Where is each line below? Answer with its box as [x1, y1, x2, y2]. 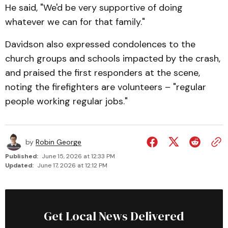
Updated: [5, 161, 34, 170]
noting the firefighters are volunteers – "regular [5, 81, 206, 94]
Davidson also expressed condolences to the [5, 38, 195, 51]
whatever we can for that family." [5, 16, 145, 28]
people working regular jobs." [5, 95, 128, 108]
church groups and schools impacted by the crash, [5, 52, 220, 65]
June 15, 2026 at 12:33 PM [42, 152, 115, 161]
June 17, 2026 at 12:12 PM [37, 161, 107, 170]
